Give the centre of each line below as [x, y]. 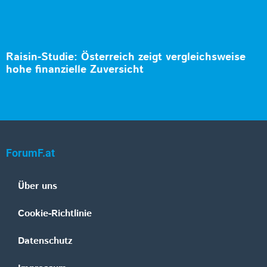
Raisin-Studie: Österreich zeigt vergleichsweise [126, 58]
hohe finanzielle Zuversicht [75, 70]
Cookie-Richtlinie [55, 214]
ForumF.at [30, 153]
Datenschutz [45, 241]
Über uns [38, 187]
